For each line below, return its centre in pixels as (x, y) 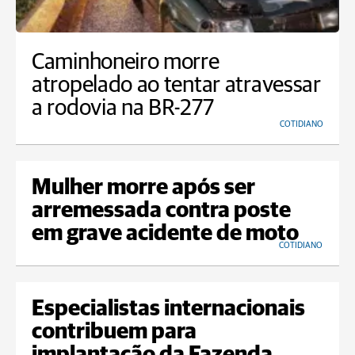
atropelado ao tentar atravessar (176, 86)
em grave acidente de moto (165, 234)
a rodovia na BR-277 (123, 109)
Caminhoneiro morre (126, 63)
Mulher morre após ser (143, 188)
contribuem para (114, 332)
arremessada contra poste (161, 211)
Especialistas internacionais (168, 309)
